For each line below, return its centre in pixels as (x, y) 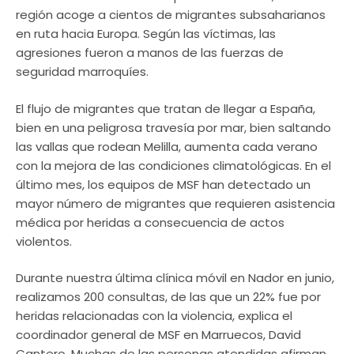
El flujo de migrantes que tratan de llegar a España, (166, 108)
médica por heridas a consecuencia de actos (150, 222)
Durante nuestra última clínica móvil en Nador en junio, (175, 278)
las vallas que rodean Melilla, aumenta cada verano (167, 146)
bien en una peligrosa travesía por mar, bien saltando (173, 127)
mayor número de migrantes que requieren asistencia (175, 203)
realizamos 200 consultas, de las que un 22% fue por (168, 297)
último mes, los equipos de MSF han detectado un (163, 184)
